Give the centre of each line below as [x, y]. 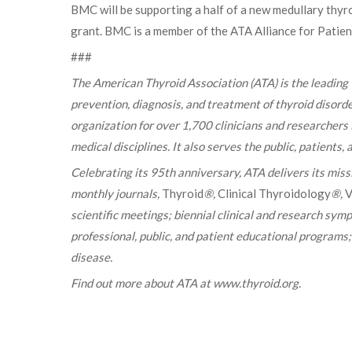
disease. [92, 257]
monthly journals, [116, 194]
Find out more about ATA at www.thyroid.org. [186, 283]
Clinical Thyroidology [274, 194]
